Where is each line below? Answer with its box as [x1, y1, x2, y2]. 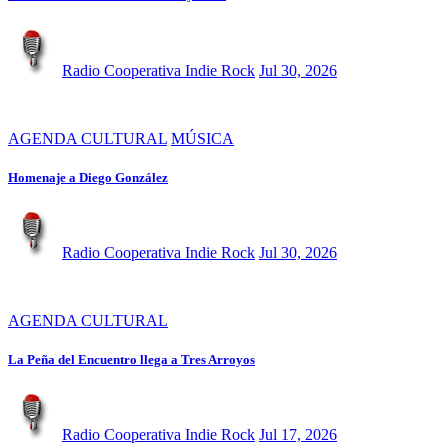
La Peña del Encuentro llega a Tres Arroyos [8, 352, 255, 368]
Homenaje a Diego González [8, 169, 168, 185]
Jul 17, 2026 [259, 426, 337, 444]
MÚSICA [171, 129, 234, 147]
